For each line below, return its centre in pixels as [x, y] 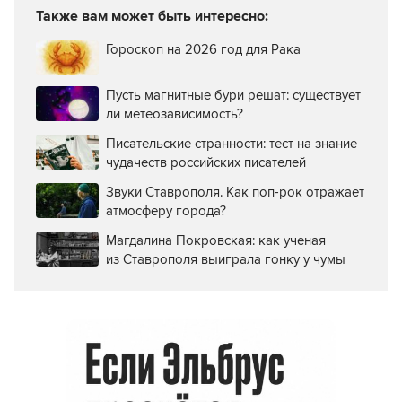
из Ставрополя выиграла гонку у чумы [226, 259]
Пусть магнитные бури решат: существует [233, 95]
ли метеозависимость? [175, 114]
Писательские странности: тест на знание [232, 143]
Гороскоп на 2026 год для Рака [203, 49]
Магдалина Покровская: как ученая [216, 240]
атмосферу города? [166, 210]
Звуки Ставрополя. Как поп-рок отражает [235, 192]
